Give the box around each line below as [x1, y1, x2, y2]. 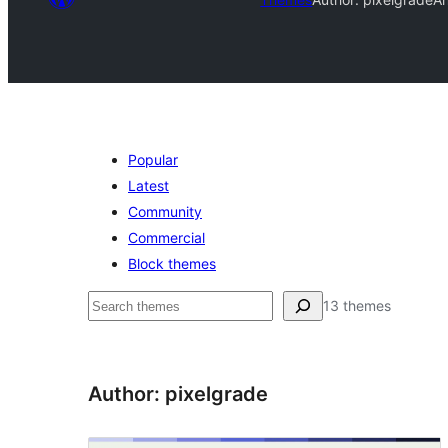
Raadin [87, 295, 138, 315]
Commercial [128, 229, 205, 246]
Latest [128, 177, 169, 194]
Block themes [128, 255, 216, 272]
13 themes [323, 297, 391, 314]
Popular [128, 151, 178, 168]
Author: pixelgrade [88, 382, 268, 406]
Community [128, 203, 202, 220]
